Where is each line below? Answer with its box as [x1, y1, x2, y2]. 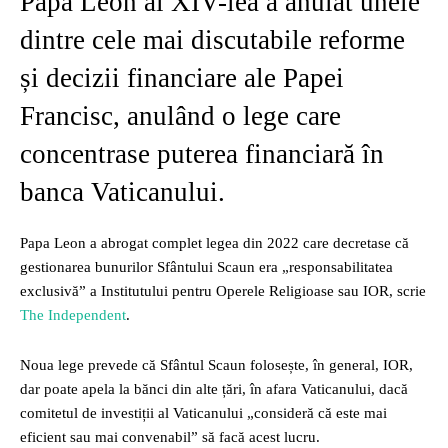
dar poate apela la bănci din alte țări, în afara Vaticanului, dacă [20, 381, 408, 397]
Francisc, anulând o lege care [20, 101, 341, 131]
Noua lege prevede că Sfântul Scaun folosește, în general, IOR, [20, 357, 413, 373]
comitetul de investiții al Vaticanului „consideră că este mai [20, 405, 387, 421]
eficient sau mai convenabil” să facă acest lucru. [20, 429, 320, 445]
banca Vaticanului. [20, 177, 225, 207]
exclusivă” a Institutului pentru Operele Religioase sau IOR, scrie [20, 283, 426, 299]
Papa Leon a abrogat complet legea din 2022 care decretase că [20, 235, 409, 251]
